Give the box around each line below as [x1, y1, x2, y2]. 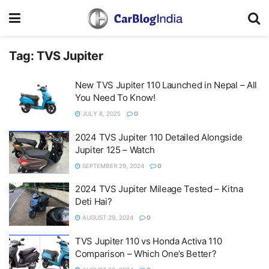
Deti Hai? [75, 196, 112, 207]
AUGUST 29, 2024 [80, 214, 133, 221]
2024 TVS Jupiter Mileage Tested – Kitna [75, 183, 243, 195]
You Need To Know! [75, 92, 156, 103]
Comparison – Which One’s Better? [75, 247, 217, 259]
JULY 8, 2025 [80, 110, 121, 117]
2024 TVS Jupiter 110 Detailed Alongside [75, 131, 243, 143]
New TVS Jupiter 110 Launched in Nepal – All [75, 79, 258, 91]
